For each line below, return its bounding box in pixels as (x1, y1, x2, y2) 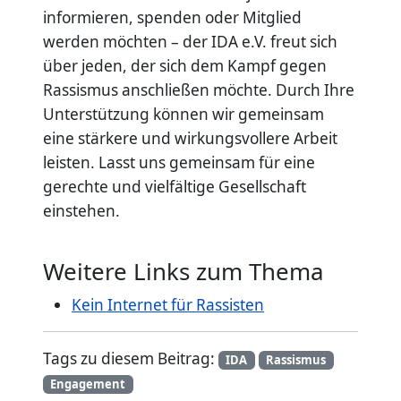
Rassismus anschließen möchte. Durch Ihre (43, 80, 354, 101)
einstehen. (43, 200, 120, 222)
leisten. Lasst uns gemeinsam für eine (43, 152, 315, 174)
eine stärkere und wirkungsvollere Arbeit (43, 128, 337, 149)
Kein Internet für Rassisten (72, 294, 264, 316)
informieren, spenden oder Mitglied (43, 7, 302, 29)
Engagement (50, 376, 126, 393)
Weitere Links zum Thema (43, 255, 324, 288)
